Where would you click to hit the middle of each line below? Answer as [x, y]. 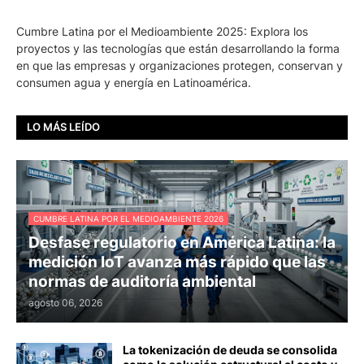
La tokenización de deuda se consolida [230, 349]
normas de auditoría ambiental [142, 281]
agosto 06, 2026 [65, 302]
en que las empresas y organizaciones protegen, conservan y [180, 65]
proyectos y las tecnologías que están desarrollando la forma [178, 48]
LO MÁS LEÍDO [63, 127]
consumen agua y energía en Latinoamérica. [134, 82]
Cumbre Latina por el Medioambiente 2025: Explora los [162, 31]
